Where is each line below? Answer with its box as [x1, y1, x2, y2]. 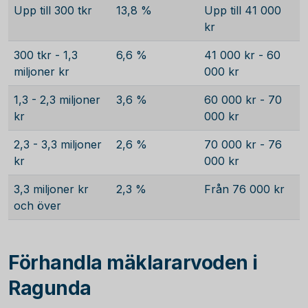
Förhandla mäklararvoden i [8, 251, 258, 274]
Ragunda [8, 276, 91, 300]
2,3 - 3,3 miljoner [14, 137, 102, 151]
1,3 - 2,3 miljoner [14, 93, 100, 107]
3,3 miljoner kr [14, 182, 89, 196]
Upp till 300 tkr [14, 3, 92, 17]
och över [14, 199, 61, 212]
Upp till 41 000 [204, 3, 281, 17]
